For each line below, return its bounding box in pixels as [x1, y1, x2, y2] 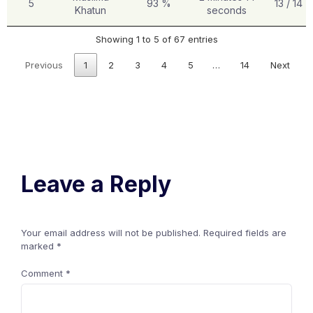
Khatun [75, 3, 107, 16]
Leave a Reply [21, 170, 171, 198]
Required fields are [203, 227, 286, 239]
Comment [21, 268, 66, 279]
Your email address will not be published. [21, 227, 201, 239]
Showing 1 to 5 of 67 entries [95, 34, 218, 45]
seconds [207, 3, 247, 16]
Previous [24, 59, 63, 71]
